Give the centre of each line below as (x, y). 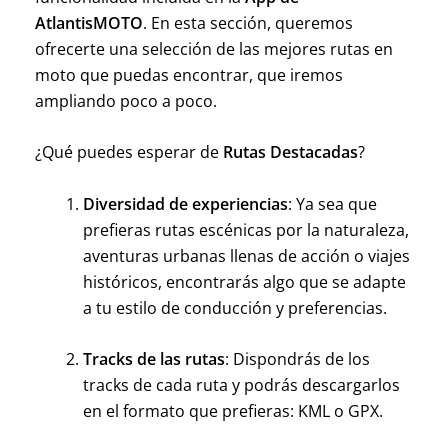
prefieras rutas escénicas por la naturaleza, (245, 229)
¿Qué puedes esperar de (128, 152)
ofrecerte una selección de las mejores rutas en (213, 48)
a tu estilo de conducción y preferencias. (234, 307)
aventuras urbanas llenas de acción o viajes (246, 255)
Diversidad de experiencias (185, 203)
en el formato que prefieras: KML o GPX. (232, 411)
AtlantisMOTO (88, 22)
